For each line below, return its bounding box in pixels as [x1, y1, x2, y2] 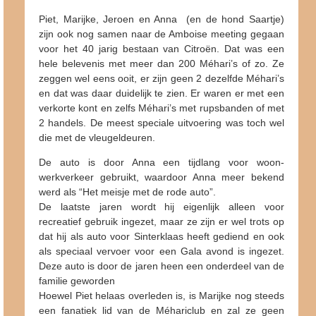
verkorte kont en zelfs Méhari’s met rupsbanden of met [39, 102, 284, 114]
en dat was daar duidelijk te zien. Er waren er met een [39, 87, 284, 99]
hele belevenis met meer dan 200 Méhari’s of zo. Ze [39, 57, 284, 69]
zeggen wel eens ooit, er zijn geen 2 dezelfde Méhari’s [39, 72, 284, 84]
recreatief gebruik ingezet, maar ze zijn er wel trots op [39, 215, 284, 227]
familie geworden [39, 274, 115, 286]
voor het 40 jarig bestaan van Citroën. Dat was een [39, 42, 284, 54]
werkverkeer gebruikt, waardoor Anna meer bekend [39, 171, 284, 183]
